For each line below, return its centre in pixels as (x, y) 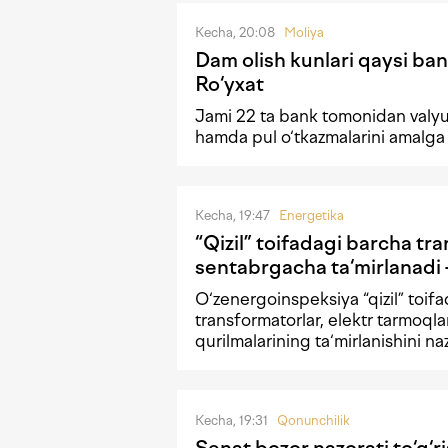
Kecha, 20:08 (236, 33)
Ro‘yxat (229, 84)
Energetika (311, 216)
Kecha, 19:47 (234, 216)
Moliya (304, 33)
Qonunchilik (313, 420)
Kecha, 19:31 (233, 420)
